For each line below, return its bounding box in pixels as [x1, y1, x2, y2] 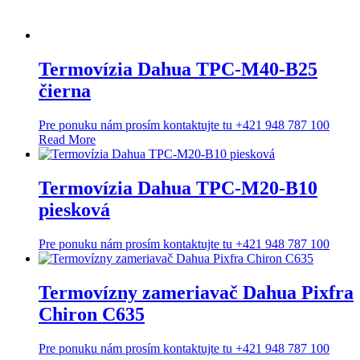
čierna [39, 80, 91, 102]
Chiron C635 [39, 303, 145, 325]
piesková [39, 199, 110, 221]
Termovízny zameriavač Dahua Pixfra [39, 281, 354, 303]
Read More [39, 133, 96, 147]
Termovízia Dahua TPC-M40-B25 [39, 59, 317, 80]
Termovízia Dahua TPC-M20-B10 [39, 178, 317, 199]
